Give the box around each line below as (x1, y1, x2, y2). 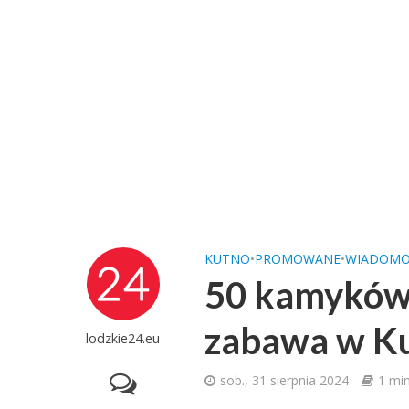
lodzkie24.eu (86, 329, 161, 347)
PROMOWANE (255, 250, 341, 267)
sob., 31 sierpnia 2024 (220, 372, 350, 389)
